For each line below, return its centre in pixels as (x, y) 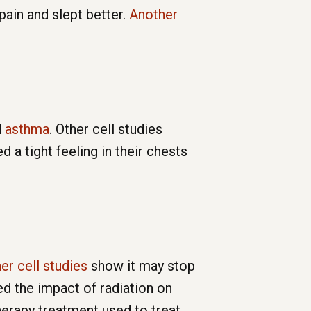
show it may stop (141, 266)
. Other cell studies (106, 129)
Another (153, 15)
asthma (25, 129)
